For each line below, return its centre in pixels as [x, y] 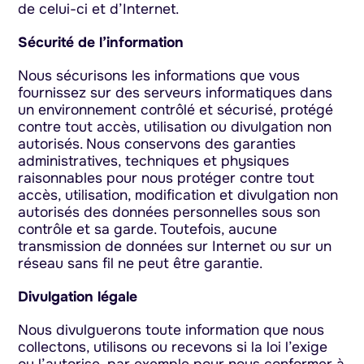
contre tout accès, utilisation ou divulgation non [175, 126]
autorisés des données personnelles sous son [169, 212]
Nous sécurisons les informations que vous [159, 75]
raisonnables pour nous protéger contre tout [167, 178]
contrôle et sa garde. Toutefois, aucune [148, 229]
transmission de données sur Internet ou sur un [175, 246]
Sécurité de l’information [101, 42]
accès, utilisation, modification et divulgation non [178, 195]
